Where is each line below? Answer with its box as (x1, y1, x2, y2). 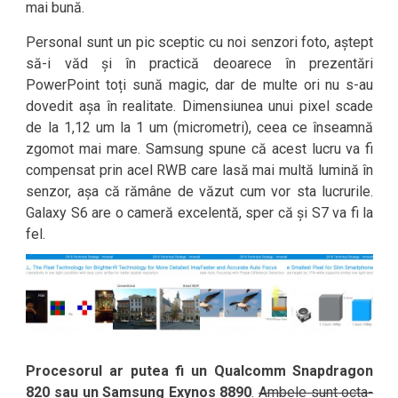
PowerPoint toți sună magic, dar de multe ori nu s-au (26, 76, 374, 93)
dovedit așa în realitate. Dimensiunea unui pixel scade (26, 98, 374, 115)
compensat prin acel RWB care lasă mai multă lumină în (26, 162, 374, 179)
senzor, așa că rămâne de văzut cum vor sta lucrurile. (26, 183, 374, 200)
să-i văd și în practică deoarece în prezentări (26, 55, 374, 72)
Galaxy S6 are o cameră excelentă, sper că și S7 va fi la (26, 204, 374, 221)
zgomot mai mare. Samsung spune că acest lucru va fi (26, 140, 374, 157)
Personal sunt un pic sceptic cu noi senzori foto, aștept (26, 34, 374, 51)
